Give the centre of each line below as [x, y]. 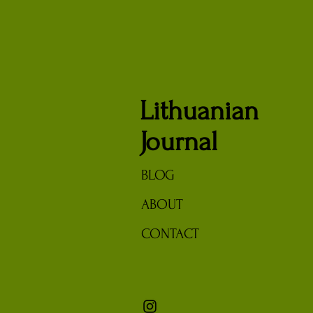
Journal [179, 142]
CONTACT [170, 234]
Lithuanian [199, 111]
